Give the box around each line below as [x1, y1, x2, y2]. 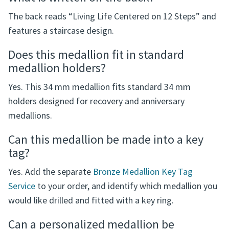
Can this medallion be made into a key [8, 176, 203, 192]
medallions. [8, 154, 52, 166]
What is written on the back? [8, 34, 154, 50]
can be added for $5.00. [8, 12, 98, 24]
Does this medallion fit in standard [8, 91, 184, 107]
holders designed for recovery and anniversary [8, 140, 185, 152]
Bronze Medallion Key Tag [93, 210, 193, 222]
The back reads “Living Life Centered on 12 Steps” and [8, 55, 216, 67]
